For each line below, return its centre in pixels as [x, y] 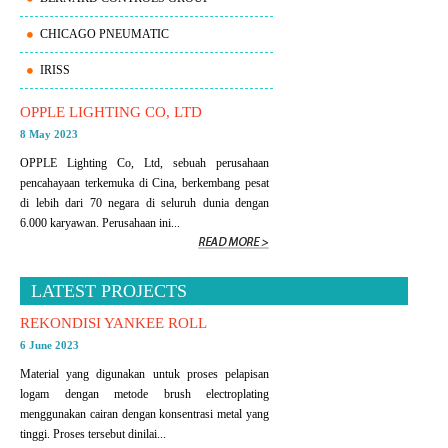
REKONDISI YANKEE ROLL [113, 322]
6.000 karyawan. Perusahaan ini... [100, 222]
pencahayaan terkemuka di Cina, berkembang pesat [144, 182]
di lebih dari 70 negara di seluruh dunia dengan [144, 202]
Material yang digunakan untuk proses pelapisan [144, 373]
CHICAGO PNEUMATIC [104, 33]
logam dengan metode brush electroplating [144, 393]
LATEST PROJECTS [109, 290]
